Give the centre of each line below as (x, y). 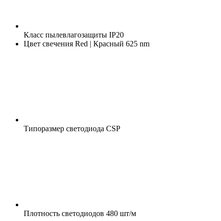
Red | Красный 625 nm (111, 43)
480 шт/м (120, 213)
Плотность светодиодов (64, 213)
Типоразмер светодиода (64, 128)
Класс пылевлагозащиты (65, 35)
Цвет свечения (48, 43)
